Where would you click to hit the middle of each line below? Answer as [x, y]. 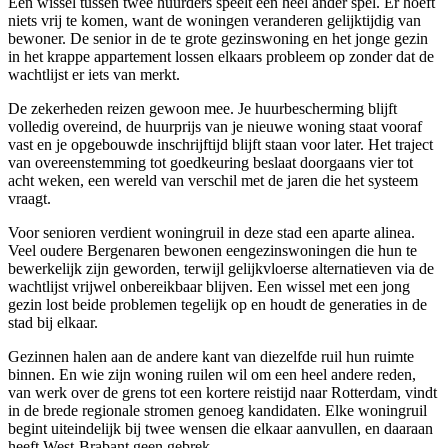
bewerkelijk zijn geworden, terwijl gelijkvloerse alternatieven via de [221, 269]
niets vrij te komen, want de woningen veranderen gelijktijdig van [214, 21]
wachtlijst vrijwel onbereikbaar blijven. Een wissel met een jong [209, 287]
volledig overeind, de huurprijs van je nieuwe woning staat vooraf [215, 127]
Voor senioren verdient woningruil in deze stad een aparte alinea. [211, 233]
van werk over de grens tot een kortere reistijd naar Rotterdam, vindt [222, 393]
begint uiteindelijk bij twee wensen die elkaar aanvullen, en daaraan [220, 429]
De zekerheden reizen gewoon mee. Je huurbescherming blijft [202, 109]
